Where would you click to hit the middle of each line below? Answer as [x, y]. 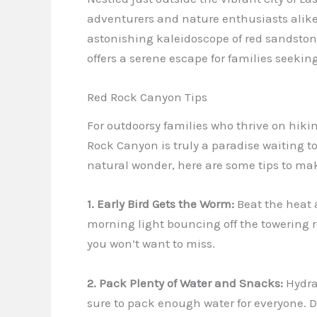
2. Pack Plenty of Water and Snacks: [185, 283]
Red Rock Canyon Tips [147, 97]
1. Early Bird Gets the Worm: [161, 204]
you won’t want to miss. [151, 244]
